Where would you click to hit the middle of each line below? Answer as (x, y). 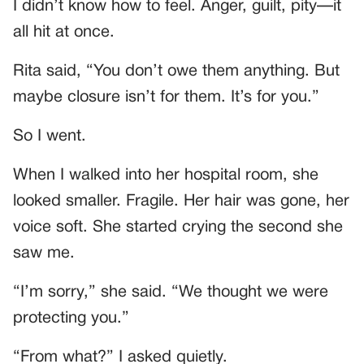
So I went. (50, 137)
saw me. (44, 254)
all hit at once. (64, 33)
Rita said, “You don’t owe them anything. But (176, 72)
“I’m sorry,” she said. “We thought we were (171, 293)
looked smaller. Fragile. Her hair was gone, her (181, 202)
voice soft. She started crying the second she (178, 228)
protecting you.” (71, 319)
